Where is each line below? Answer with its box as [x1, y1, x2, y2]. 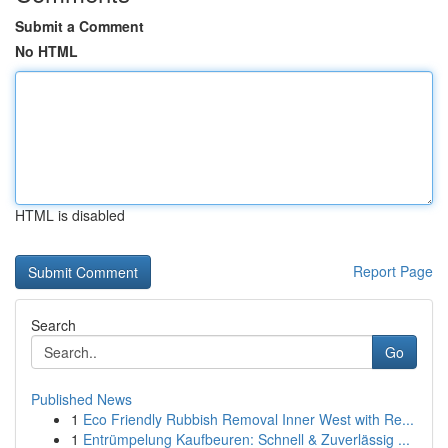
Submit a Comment [15, 16, 144, 36]
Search [31, 315, 76, 335]
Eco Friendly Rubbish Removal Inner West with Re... [83, 409, 414, 429]
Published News [31, 389, 132, 409]
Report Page [353, 261, 433, 281]
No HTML [15, 41, 78, 61]
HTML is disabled [15, 205, 125, 225]
